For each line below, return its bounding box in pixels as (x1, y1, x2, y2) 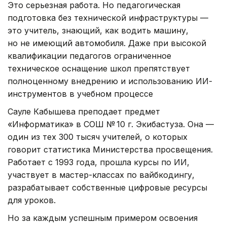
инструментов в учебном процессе (8, 89, 153, 99)
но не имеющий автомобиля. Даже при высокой (8, 38, 206, 49)
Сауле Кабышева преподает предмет (8, 106, 160, 117)
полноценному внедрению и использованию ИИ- (8, 76, 212, 87)
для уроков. (8, 195, 56, 206)
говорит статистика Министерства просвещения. (8, 144, 213, 155)
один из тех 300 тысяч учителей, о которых (8, 132, 187, 142)
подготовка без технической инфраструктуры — (8, 13, 208, 23)
